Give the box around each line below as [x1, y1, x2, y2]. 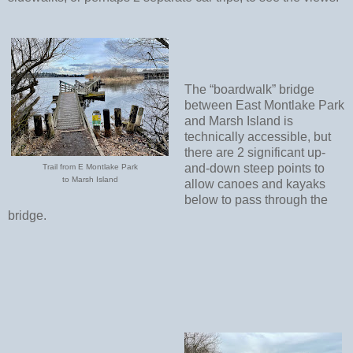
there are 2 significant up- [184, 145, 325, 159]
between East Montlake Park [184, 98, 344, 112]
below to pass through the [184, 192, 328, 206]
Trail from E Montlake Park [42, 162, 138, 171]
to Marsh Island [61, 174, 118, 184]
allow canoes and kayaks [184, 176, 325, 191]
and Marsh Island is [184, 113, 293, 128]
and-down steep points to [184, 161, 325, 175]
